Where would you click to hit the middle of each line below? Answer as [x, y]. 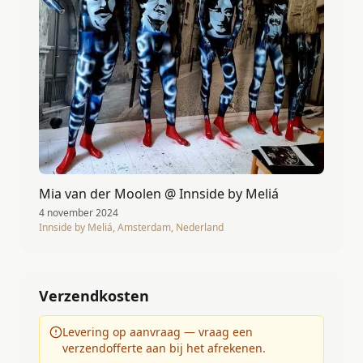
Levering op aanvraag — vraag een [158, 332]
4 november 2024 [79, 213]
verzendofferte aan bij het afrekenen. [164, 348]
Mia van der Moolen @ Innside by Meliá [159, 194]
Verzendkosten [94, 296]
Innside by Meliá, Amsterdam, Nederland [131, 228]
